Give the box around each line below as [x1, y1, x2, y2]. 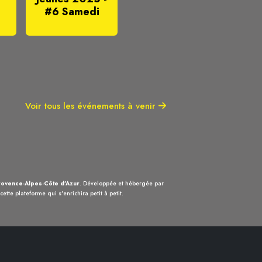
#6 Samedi [44, 4, 99, 20]
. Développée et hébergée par [80, 179, 164, 188]
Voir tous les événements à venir [25, 99, 158, 113]
